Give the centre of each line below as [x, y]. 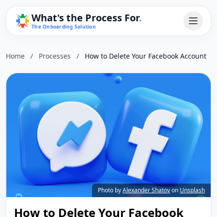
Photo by [110, 190]
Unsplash [192, 190]
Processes [55, 56]
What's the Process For [85, 18]
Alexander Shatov [146, 190]
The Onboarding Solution [64, 27]
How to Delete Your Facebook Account [146, 56]
